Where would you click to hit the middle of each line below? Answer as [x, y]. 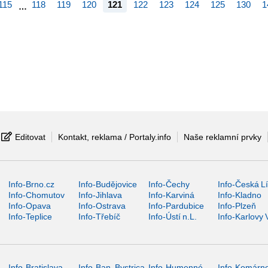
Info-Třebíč [99, 216]
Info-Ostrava [102, 205]
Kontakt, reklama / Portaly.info [114, 137]
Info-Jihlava [100, 195]
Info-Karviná [171, 195]
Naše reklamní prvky [222, 137]
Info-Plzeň [237, 205]
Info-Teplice [31, 216]
